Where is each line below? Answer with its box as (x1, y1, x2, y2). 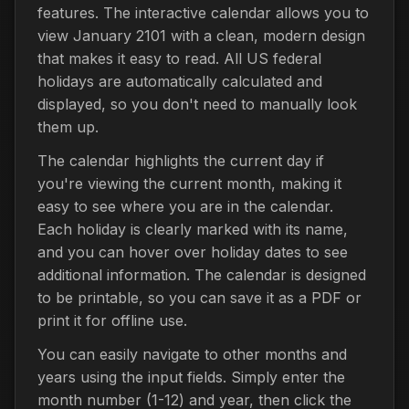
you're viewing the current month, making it (37, 173, 341, 193)
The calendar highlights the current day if (37, 151, 324, 170)
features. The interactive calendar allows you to (37, 3, 369, 22)
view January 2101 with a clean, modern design (37, 26, 365, 45)
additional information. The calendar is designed (37, 265, 366, 284)
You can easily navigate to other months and (37, 344, 347, 363)
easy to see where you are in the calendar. (37, 196, 333, 215)
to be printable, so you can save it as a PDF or (37, 288, 362, 307)
